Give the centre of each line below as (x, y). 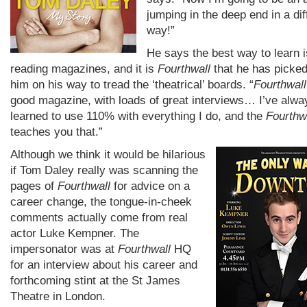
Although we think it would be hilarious (108, 154)
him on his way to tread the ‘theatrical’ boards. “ (132, 84)
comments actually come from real (99, 217)
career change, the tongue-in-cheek (101, 201)
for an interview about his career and (104, 265)
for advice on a (150, 186)
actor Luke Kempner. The (75, 233)
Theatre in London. (58, 296)
